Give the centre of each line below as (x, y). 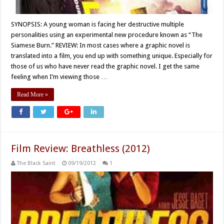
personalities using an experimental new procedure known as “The (107, 35)
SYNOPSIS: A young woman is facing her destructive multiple (98, 24)
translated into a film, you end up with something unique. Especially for (112, 56)
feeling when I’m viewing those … (59, 77)
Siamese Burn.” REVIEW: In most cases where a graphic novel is (101, 45)
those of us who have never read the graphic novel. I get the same (105, 66)
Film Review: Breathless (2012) (81, 149)
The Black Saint (36, 163)
